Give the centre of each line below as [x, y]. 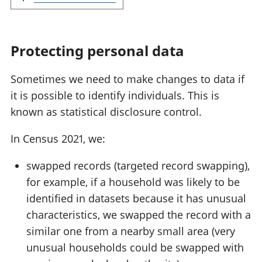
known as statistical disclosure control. [106, 111]
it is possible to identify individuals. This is [115, 95]
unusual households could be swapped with [135, 247]
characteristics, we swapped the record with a [139, 214]
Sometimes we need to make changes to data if [127, 79]
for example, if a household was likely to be [133, 182]
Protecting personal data [97, 50]
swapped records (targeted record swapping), [138, 165]
